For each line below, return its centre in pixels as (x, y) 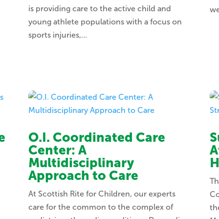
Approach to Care (83, 176)
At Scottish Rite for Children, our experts (102, 194)
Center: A (57, 151)
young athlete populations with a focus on (105, 22)
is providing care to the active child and (99, 9)
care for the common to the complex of (100, 207)
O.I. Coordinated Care (97, 138)
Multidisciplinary (81, 163)
